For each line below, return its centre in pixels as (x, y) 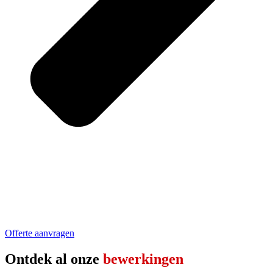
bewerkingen (143, 259)
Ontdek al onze (54, 259)
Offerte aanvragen (40, 233)
